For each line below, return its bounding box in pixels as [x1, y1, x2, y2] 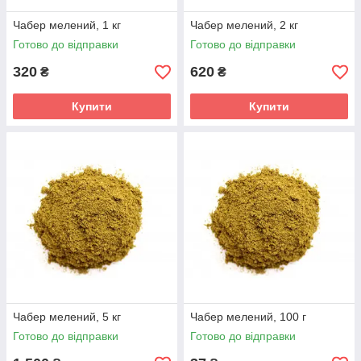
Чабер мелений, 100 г [190, 310, 306, 323]
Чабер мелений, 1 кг [13, 19, 121, 31]
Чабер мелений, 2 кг [190, 19, 298, 31]
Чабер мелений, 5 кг [13, 310, 121, 323]
